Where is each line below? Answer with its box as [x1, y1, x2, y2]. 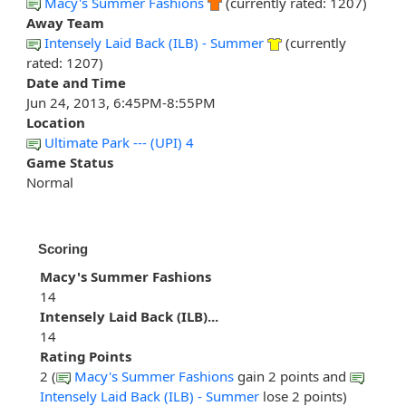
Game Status [26, 153, 113, 172]
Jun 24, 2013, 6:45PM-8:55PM [26, 93, 216, 112]
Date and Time [26, 73, 126, 92]
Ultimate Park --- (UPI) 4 [44, 133, 194, 152]
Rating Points [40, 347, 131, 366]
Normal [26, 173, 73, 192]
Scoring [38, 241, 88, 257]
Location [26, 113, 85, 132]
